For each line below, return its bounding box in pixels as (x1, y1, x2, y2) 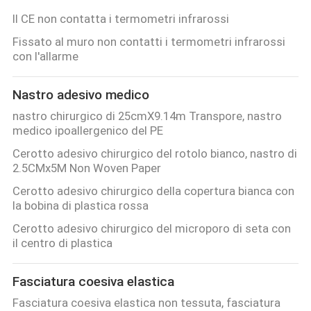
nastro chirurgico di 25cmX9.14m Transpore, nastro (12, 108, 282, 123)
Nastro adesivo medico (12, 87, 149, 103)
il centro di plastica (12, 235, 112, 250)
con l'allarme (12, 49, 78, 63)
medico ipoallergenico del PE (12, 123, 163, 137)
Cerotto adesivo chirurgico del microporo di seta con (12, 221, 291, 235)
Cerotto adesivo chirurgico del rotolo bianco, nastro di (12, 146, 297, 160)
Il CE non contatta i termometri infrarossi (12, 12, 229, 26)
